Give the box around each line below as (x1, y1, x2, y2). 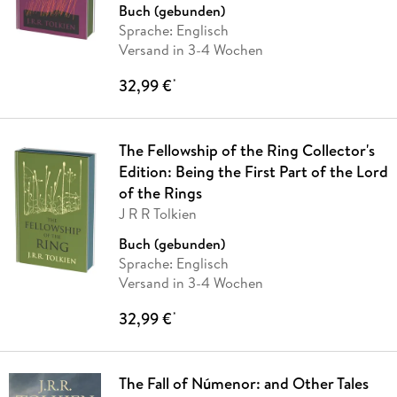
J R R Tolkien (118, 204, 197, 224)
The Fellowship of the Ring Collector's (118, 139, 375, 162)
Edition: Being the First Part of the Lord (118, 160, 388, 183)
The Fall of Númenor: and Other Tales (118, 372, 369, 395)
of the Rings (118, 182, 202, 205)
